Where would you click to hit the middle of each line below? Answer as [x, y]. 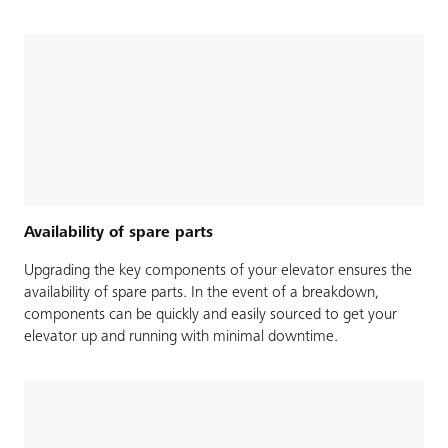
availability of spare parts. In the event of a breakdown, [201, 292]
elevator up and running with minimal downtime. [181, 336]
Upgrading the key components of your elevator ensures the [218, 270]
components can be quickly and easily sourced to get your [210, 314]
